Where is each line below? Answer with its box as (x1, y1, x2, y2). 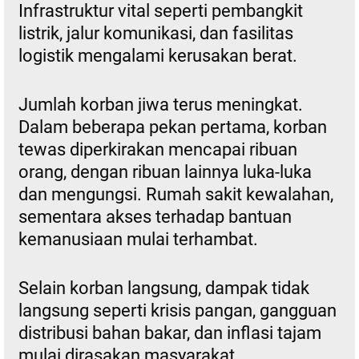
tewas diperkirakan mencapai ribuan (18, 139, 297, 159)
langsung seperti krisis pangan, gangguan (18, 300, 337, 321)
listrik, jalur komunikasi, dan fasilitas (18, 22, 293, 43)
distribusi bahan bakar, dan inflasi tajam (18, 322, 321, 343)
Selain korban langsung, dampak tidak (18, 277, 309, 298)
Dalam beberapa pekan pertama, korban (18, 116, 327, 137)
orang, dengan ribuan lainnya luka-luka (18, 161, 312, 182)
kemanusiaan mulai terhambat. (18, 228, 258, 249)
